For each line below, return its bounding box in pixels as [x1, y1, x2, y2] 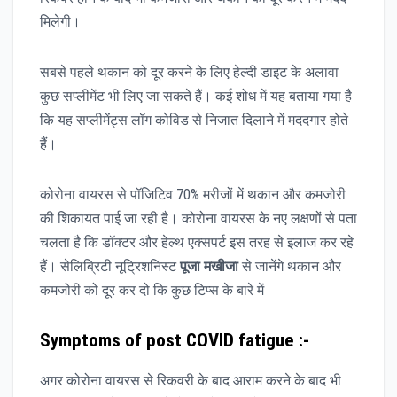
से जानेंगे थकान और [242, 257, 341, 275]
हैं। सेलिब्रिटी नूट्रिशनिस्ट [40, 257, 180, 275]
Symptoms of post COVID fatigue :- [40, 329, 309, 351]
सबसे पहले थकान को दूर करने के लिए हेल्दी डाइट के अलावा [40, 63, 339, 81]
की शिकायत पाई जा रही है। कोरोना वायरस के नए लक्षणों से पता [40, 209, 357, 227]
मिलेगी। [40, 12, 81, 30]
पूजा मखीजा [180, 257, 242, 275]
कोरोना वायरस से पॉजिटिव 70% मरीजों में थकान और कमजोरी [40, 185, 346, 203]
